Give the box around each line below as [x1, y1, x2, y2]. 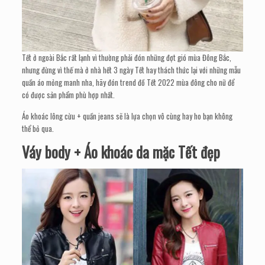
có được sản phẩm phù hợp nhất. [22, 88, 115, 101]
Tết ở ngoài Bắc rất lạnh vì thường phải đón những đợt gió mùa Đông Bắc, [22, 51, 232, 63]
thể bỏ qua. [22, 122, 54, 134]
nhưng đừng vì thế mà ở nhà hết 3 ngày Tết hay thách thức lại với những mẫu [22, 63, 241, 76]
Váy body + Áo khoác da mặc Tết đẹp [22, 140, 221, 163]
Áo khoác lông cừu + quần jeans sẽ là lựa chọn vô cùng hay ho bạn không [22, 109, 233, 122]
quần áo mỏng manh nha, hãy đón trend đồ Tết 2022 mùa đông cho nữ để [22, 76, 235, 88]
